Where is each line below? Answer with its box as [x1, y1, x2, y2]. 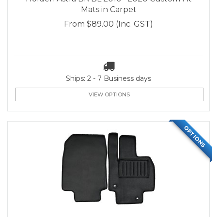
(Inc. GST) [116, 19, 153, 29]
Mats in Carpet [80, 5, 137, 15]
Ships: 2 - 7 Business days [66, 74, 151, 83]
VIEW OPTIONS [89, 91, 130, 98]
